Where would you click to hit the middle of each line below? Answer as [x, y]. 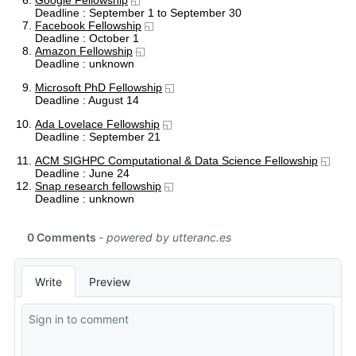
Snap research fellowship [98, 186]
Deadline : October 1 [87, 39]
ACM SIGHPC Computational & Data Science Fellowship [176, 161]
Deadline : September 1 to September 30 [138, 13]
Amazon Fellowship [84, 51]
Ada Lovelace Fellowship [97, 124]
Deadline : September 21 [98, 137]
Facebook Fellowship [88, 26]
